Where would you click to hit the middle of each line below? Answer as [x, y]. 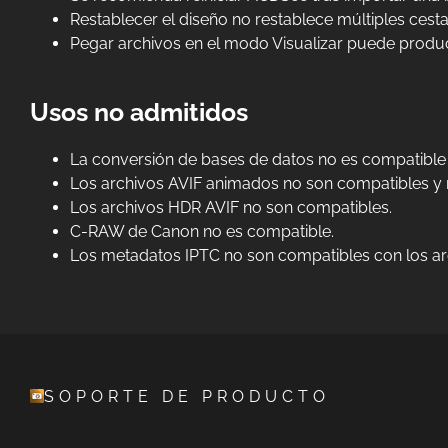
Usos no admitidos [138, 111]
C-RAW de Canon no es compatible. [201, 231]
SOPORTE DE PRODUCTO [186, 396]
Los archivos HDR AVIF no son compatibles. [230, 207]
